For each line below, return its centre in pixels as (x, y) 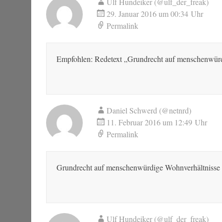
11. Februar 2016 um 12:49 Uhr (157, 122)
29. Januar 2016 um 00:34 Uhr (155, 14)
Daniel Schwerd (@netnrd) (149, 111)
